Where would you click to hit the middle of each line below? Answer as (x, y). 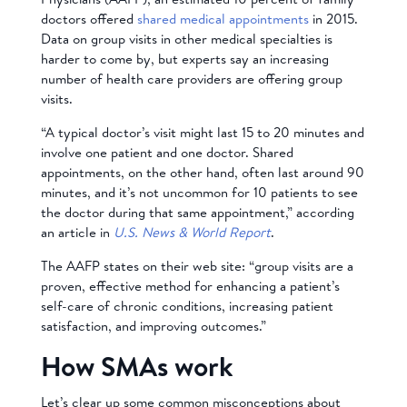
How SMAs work (137, 366)
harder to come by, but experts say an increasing (184, 58)
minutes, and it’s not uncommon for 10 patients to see (199, 192)
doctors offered (87, 18)
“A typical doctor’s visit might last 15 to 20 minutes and (202, 132)
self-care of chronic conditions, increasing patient (187, 305)
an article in (77, 232)
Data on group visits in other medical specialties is (186, 38)
